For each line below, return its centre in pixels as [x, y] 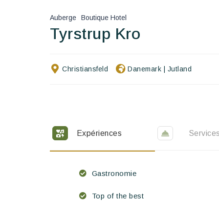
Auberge [63, 17]
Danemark [144, 69]
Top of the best [118, 196]
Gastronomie [114, 173]
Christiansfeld [85, 69]
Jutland [179, 69]
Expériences [99, 133]
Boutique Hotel [104, 17]
